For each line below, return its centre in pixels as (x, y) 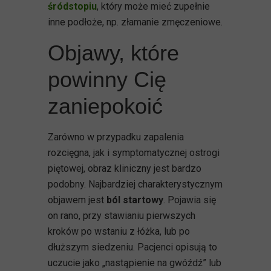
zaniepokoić (105, 106)
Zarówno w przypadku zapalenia (116, 137)
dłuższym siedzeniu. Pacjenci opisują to (132, 247)
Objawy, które (113, 53)
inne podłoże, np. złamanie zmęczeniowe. (135, 22)
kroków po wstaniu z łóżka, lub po (119, 231)
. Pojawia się (190, 200)
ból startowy (135, 200)
